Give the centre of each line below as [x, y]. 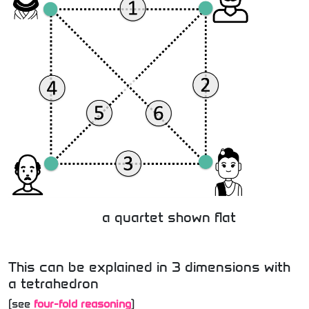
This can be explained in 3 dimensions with [149, 267]
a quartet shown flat [169, 218]
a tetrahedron [53, 284]
